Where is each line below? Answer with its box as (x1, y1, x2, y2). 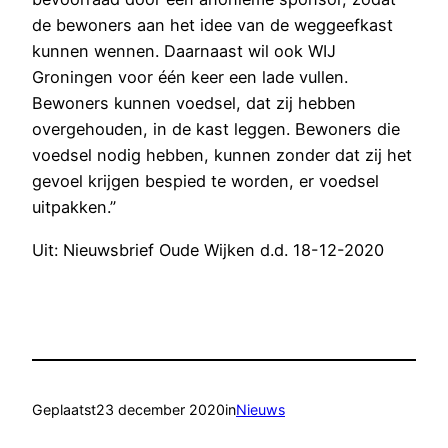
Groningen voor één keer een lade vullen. (32, 67, 348, 88)
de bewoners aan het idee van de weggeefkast (32, 15, 393, 36)
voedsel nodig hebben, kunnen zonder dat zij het (32, 145, 412, 166)
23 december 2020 (96, 401, 225, 419)
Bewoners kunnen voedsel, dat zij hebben (32, 93, 356, 114)
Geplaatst (32, 401, 96, 419)
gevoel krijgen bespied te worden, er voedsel (32, 171, 379, 192)
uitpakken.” (32, 197, 116, 218)
